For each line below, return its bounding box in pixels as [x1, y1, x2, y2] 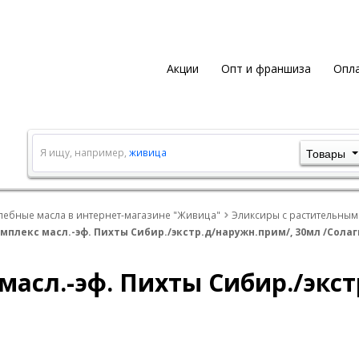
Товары [305, 145, 345, 162]
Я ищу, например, [39, 146, 129, 159]
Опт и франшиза [220, 61, 311, 76]
